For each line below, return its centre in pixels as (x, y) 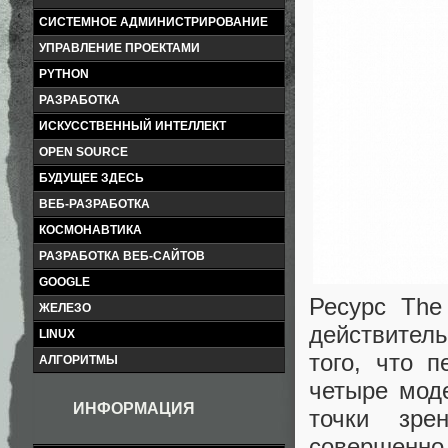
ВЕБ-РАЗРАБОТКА (94, 204)
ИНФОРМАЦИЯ (134, 408)
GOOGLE (64, 282)
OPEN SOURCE (83, 152)
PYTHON (64, 74)
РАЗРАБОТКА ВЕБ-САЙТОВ (122, 256)
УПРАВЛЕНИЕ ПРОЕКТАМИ (119, 48)
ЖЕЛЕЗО (65, 308)
